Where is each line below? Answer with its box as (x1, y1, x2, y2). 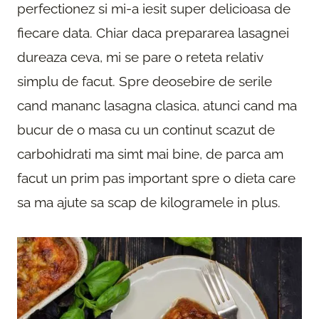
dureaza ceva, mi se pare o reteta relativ (17, 48, 263, 65)
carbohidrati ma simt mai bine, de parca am (17, 145, 283, 162)
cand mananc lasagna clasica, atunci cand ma (17, 97, 297, 113)
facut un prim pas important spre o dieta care (17, 169, 296, 186)
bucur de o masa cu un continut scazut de (17, 121, 275, 137)
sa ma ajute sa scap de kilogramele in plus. (17, 194, 281, 210)
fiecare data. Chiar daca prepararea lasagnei (17, 24, 289, 41)
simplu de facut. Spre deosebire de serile (17, 73, 272, 89)
